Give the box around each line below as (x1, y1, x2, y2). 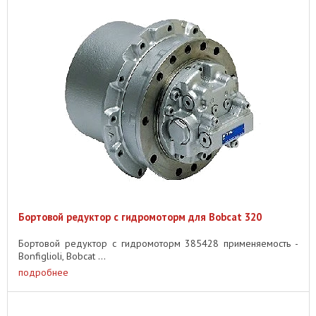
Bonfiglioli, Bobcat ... (18, 249, 106, 262)
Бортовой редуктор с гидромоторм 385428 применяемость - (18, 236, 298, 250)
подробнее (18, 265, 68, 279)
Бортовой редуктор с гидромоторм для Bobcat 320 (18, 209, 262, 224)
